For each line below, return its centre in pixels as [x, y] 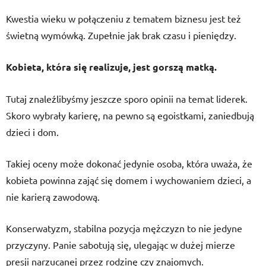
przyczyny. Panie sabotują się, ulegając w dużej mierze [121, 245]
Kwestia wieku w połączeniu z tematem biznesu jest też [123, 18]
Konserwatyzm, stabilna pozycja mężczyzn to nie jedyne [124, 228]
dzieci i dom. [32, 132]
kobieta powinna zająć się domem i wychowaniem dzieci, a [129, 180]
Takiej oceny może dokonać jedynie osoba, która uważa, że [129, 163]
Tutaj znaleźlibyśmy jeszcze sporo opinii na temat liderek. [127, 99]
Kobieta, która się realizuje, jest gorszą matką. [111, 67]
